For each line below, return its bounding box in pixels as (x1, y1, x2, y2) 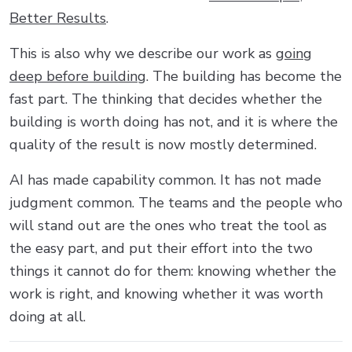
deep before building (9, 66, 146, 86)
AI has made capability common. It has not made (9, 170, 321, 189)
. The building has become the (146, 66, 342, 86)
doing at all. (9, 306, 86, 326)
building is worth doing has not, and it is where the (9, 112, 338, 131)
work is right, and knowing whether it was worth (9, 284, 323, 303)
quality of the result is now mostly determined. (9, 134, 317, 154)
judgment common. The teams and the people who (9, 192, 343, 212)
